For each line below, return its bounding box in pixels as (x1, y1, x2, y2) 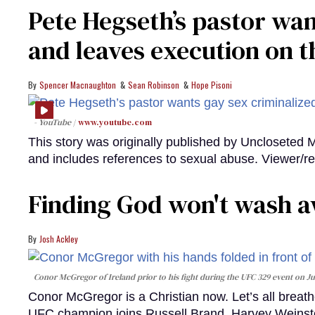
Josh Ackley (39, 233, 78, 245)
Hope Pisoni (191, 78, 232, 91)
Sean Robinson (128, 78, 179, 91)
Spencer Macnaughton (39, 78, 116, 91)
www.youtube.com (78, 117, 152, 129)
